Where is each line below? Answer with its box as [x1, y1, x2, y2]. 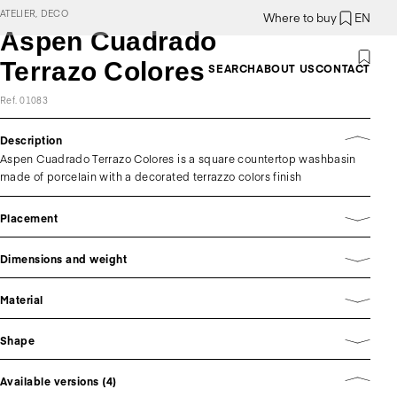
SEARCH [208, 61, 256, 75]
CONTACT [315, 61, 370, 75]
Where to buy [263, 10, 337, 26]
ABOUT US [255, 61, 315, 75]
